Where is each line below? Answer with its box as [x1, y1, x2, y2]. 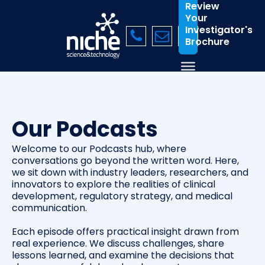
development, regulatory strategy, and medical [12, 189, 232, 203]
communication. [12, 201, 87, 215]
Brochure [185, 34, 230, 49]
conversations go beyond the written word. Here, [12, 154, 239, 168]
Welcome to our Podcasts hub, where [12, 142, 186, 156]
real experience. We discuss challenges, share [12, 237, 224, 251]
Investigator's [185, 22, 253, 37]
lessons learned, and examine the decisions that [12, 248, 234, 263]
